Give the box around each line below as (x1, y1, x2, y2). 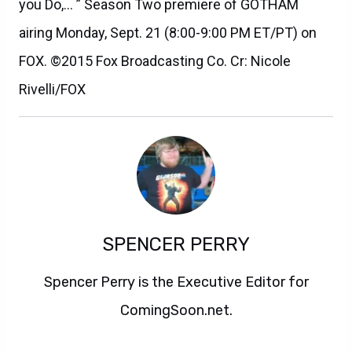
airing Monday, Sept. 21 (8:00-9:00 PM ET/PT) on (19, 24, 317, 41)
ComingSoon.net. (119, 301, 233, 319)
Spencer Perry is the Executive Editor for (43, 273, 309, 291)
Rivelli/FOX (19, 80, 86, 97)
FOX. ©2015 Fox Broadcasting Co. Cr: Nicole (19, 52, 291, 69)
